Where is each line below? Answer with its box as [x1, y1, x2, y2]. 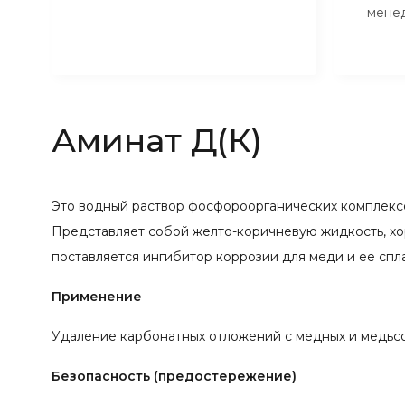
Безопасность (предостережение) [52, 367, 297, 384]
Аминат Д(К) [52, 119, 262, 160]
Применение [52, 287, 142, 305]
